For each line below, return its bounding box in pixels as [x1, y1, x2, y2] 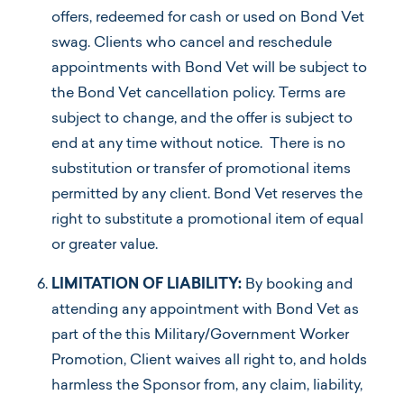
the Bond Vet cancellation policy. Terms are [51, 87, 345, 102]
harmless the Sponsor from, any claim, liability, [51, 379, 363, 394]
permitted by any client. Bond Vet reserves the [51, 188, 363, 203]
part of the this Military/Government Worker [51, 328, 349, 344]
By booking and [245, 278, 353, 293]
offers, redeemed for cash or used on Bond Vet [51, 11, 364, 26]
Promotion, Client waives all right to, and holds [51, 353, 367, 369]
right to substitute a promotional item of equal [51, 213, 363, 228]
